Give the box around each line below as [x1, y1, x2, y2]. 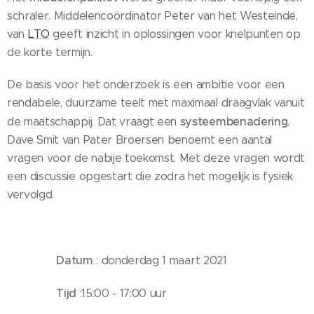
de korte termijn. [7, 45, 93, 59]
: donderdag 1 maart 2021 [93, 253, 227, 267]
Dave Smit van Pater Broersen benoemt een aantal [7, 132, 272, 146]
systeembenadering [179, 114, 288, 128]
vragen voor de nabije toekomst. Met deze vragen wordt [7, 151, 306, 165]
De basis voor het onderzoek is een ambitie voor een [7, 77, 285, 91]
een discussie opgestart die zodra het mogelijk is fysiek [7, 169, 294, 183]
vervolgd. [7, 187, 55, 201]
